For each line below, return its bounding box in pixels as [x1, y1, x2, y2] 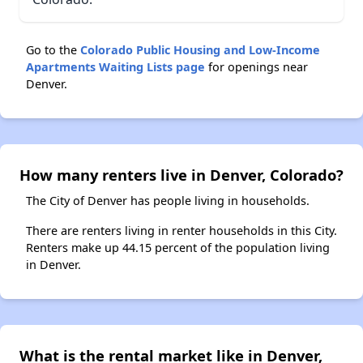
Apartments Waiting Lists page [26, 58, 205, 75]
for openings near [205, 58, 308, 75]
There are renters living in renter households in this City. [26, 222, 337, 238]
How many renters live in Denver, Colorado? [19, 164, 344, 185]
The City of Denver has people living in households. [26, 192, 310, 208]
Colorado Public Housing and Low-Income [80, 41, 320, 58]
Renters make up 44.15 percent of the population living [26, 239, 330, 255]
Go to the [26, 41, 80, 58]
